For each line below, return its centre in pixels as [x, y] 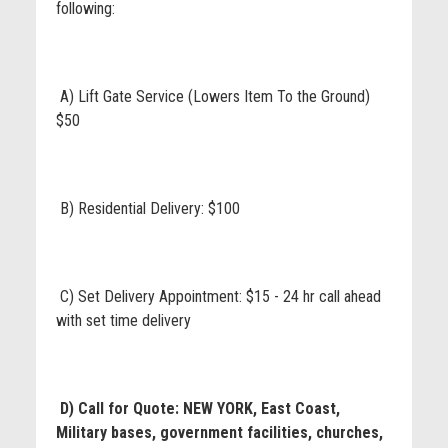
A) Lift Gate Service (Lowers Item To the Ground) [212, 96]
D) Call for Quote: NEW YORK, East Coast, [197, 408]
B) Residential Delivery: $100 [147, 208]
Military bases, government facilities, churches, [219, 432]
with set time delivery [123, 320]
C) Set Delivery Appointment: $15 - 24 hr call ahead [218, 296]
